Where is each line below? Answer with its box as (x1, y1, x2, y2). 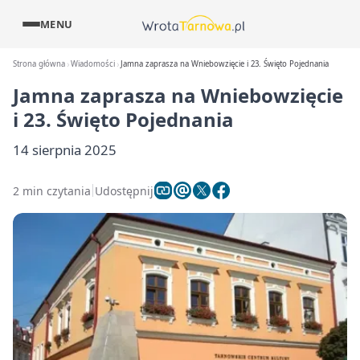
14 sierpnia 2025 (13, 141, 117, 159)
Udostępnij (95, 182, 153, 198)
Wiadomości (71, 59, 116, 69)
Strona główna (13, 59, 65, 69)
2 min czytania (13, 182, 91, 198)
